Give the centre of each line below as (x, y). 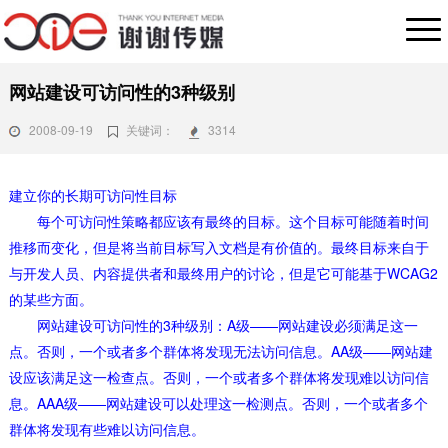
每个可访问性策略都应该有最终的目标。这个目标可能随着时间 (232, 220)
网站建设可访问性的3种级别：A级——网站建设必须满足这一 (227, 324)
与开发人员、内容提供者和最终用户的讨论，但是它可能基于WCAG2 (223, 272)
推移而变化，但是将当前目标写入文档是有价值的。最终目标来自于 (218, 246)
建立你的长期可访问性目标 (92, 194)
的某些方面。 (50, 298)
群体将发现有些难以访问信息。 (106, 428)
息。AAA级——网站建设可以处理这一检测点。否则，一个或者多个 (218, 402)
